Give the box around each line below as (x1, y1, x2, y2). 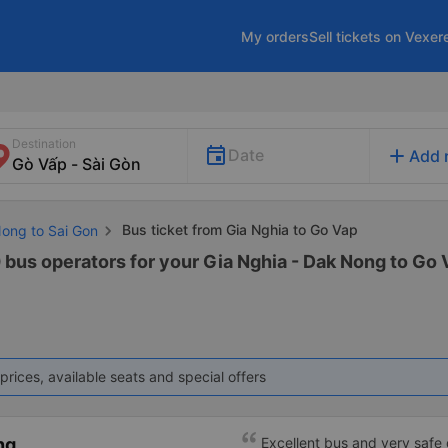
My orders (241, 27, 309, 45)
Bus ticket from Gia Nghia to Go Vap (118, 221, 358, 238)
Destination (12, 136, 76, 151)
